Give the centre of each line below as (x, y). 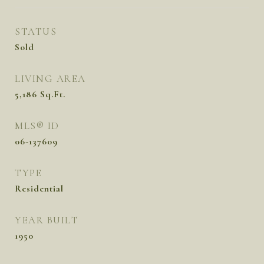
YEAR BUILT (47, 220)
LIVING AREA (50, 79)
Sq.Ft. (53, 94)
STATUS (36, 32)
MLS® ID (37, 126)
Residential (39, 189)
